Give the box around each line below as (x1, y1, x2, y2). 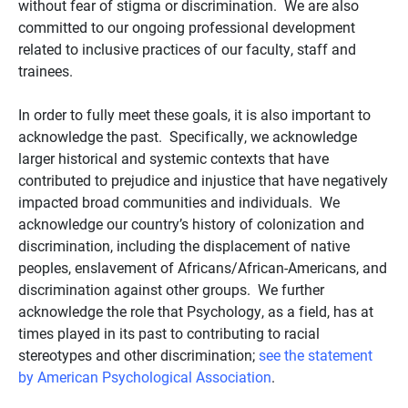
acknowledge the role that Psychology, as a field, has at (18, 301, 373, 321)
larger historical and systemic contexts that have (18, 148, 329, 168)
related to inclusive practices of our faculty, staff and (18, 39, 356, 58)
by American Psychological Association (18, 367, 271, 386)
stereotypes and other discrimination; (18, 345, 259, 364)
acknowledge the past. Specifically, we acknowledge (18, 127, 357, 146)
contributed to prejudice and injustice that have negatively (18, 170, 388, 189)
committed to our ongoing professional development (18, 17, 355, 36)
